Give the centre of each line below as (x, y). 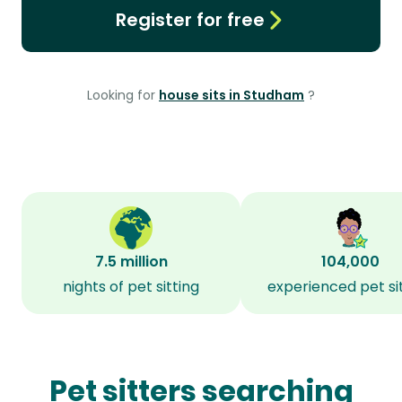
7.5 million (131, 262)
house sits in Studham (232, 95)
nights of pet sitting (131, 287)
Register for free (190, 20)
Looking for (123, 95)
